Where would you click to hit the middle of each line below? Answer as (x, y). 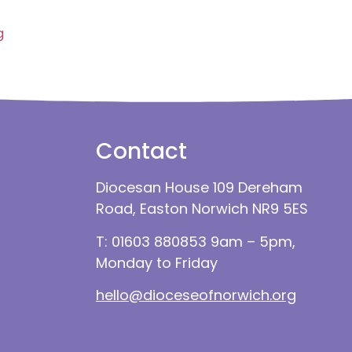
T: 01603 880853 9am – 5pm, (196, 241)
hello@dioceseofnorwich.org (196, 295)
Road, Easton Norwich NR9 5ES (202, 209)
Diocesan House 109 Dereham (199, 188)
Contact (141, 152)
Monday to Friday (157, 262)
